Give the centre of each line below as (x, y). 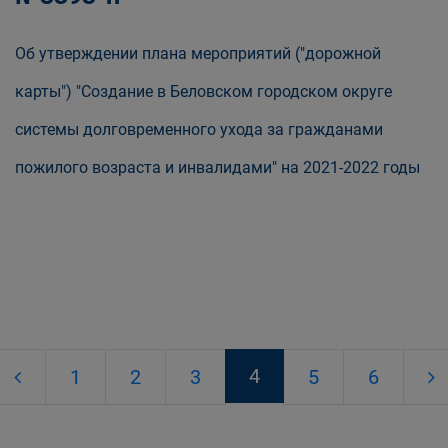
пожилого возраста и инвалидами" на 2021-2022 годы (217, 167)
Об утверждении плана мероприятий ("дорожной (198, 53)
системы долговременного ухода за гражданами (199, 129)
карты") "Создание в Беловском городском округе (203, 91)
